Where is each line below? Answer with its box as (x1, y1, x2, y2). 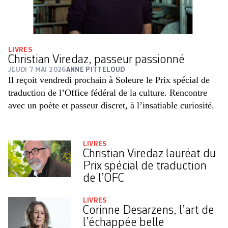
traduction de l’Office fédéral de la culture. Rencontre (8, 88, 207, 98)
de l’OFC (82, 173, 124, 185)
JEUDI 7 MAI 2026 (8, 66, 66, 74)
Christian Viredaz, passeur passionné (8, 54, 185, 67)
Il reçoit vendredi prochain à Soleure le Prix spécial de (8, 75, 210, 85)
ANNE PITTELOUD (66, 66, 125, 74)
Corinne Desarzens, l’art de (82, 205, 214, 217)
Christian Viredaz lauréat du (82, 148, 216, 161)
